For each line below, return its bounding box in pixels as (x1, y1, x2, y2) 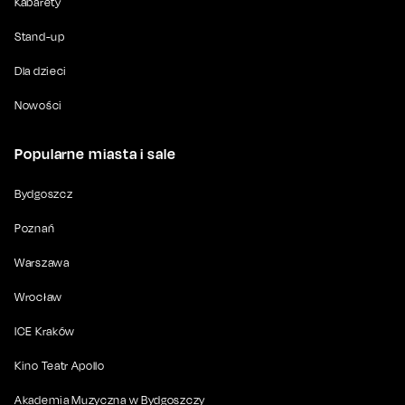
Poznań (14, 221, 55, 235)
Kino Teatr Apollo (14, 358, 105, 372)
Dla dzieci (14, 63, 67, 78)
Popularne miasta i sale (14, 144, 176, 163)
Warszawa (14, 255, 70, 269)
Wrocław (14, 289, 62, 304)
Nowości (14, 98, 62, 112)
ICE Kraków (14, 324, 75, 338)
